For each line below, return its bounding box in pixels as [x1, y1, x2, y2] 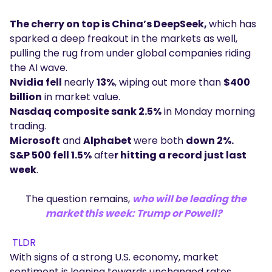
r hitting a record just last [114, 148, 246, 163]
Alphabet [83, 134, 134, 148]
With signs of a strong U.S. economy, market [10, 250, 219, 265]
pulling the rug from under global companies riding [10, 46, 251, 61]
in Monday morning [161, 104, 255, 119]
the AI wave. [10, 61, 70, 75]
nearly [64, 75, 97, 90]
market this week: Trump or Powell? [46, 206, 224, 221]
